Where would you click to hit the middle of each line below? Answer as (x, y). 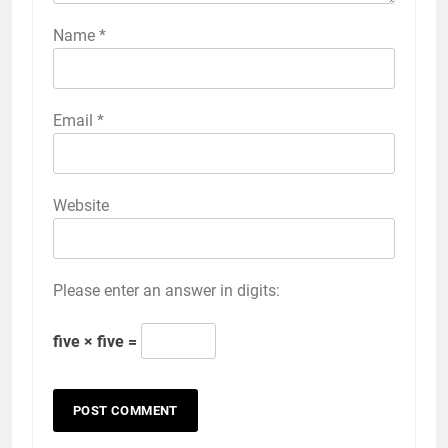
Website (81, 205)
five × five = (97, 341)
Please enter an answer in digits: (166, 290)
